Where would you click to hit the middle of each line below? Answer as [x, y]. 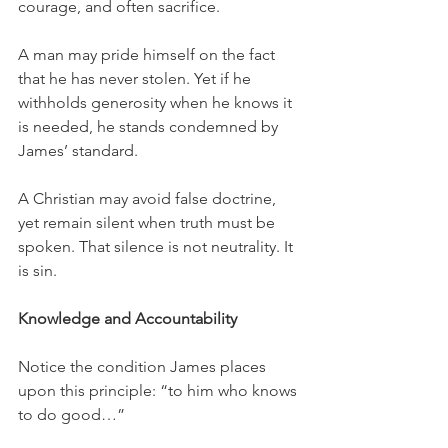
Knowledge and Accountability [127, 319]
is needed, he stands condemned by [150, 127]
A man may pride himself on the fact [148, 55]
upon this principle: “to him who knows [159, 391]
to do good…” [71, 415]
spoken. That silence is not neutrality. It [157, 247]
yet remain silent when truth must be [148, 223]
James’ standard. [78, 151]
